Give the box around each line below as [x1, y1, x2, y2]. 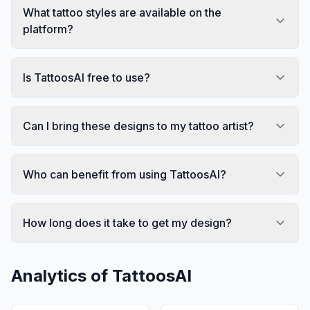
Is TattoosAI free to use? [23, 70, 150, 84]
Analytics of [11, 265, 112, 286]
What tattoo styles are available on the [23, 5, 221, 19]
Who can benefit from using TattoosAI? [23, 167, 226, 181]
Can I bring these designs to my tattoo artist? [23, 118, 254, 133]
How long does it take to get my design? [23, 215, 232, 230]
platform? [23, 21, 73, 36]
